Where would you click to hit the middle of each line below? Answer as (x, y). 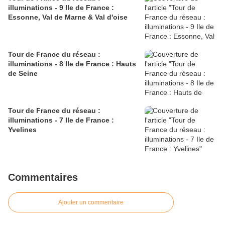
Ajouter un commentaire (91, 203)
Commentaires (43, 178)
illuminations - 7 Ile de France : (61, 120)
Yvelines (22, 130)
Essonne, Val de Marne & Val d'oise (68, 17)
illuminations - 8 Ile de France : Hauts (72, 64)
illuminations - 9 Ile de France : (61, 8)
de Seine (23, 74)
